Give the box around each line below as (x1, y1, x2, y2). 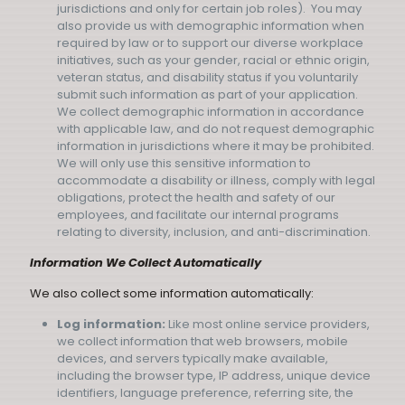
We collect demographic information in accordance (57, 103, 364, 120)
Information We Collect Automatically (30, 254, 261, 271)
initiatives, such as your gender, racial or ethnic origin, (57, 52, 370, 69)
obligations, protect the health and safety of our (57, 189, 335, 206)
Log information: (57, 316, 165, 333)
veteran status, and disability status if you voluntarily (57, 69, 358, 86)
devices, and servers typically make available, (57, 350, 328, 367)
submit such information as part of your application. (57, 86, 358, 103)
